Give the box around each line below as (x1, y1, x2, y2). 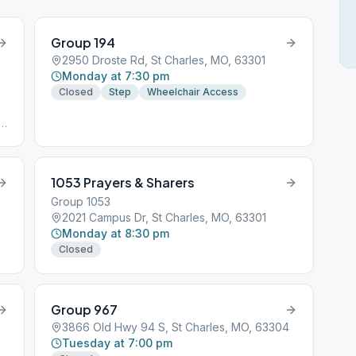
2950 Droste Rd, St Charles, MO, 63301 (62, 53, 266, 67)
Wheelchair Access (147, 86, 239, 98)
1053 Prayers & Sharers (51, 174, 195, 191)
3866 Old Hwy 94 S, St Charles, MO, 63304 (62, 320, 290, 334)
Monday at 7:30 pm (62, 69, 170, 83)
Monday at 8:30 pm (62, 226, 170, 240)
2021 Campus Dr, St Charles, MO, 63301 (62, 211, 267, 224)
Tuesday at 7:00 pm (62, 336, 173, 350)
